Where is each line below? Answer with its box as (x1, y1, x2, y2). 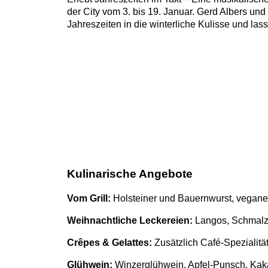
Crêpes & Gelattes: (67, 237, 154, 248)
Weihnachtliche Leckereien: (67, 215, 193, 226)
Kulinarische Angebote (67, 167, 193, 180)
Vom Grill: (67, 193, 111, 204)
